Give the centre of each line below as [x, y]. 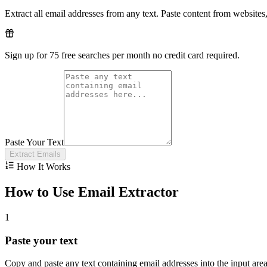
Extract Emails [35, 154]
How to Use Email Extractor [92, 192]
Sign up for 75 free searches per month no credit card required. [122, 55]
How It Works [42, 167]
